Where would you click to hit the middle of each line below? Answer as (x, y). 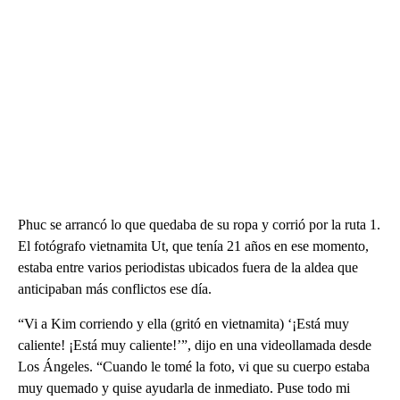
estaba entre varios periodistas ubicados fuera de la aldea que (188, 268)
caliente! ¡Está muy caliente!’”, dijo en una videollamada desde (195, 346)
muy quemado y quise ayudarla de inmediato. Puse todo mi (184, 388)
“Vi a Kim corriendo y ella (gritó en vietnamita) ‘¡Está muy (183, 324)
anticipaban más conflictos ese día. (115, 289)
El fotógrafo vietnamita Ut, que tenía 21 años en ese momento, (193, 246)
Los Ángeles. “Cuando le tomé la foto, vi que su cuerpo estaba (194, 367)
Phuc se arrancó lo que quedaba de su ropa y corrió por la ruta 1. (199, 225)
